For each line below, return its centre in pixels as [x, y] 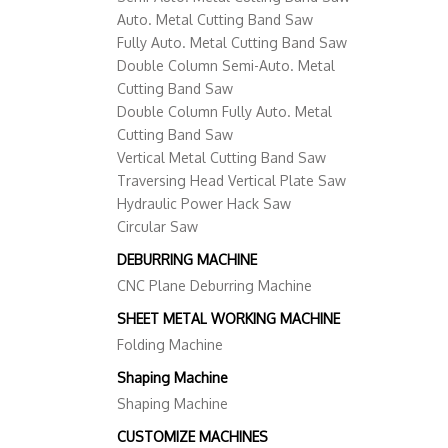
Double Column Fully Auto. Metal [224, 112]
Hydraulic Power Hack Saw [204, 204]
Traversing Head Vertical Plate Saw [231, 181]
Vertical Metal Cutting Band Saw [221, 158]
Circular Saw [157, 227]
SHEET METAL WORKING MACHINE [228, 319]
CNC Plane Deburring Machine [214, 286]
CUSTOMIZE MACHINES [192, 437]
